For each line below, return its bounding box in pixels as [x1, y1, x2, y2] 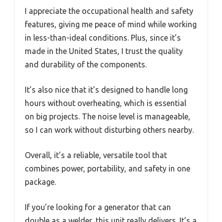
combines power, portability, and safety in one [25, 164, 190, 173]
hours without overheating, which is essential [25, 98, 186, 108]
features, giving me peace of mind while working [25, 19, 197, 29]
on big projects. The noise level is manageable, [25, 111, 190, 121]
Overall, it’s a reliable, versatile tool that [25, 150, 167, 160]
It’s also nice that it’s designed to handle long [25, 85, 188, 94]
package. [25, 177, 56, 186]
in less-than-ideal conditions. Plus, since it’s [25, 33, 181, 42]
